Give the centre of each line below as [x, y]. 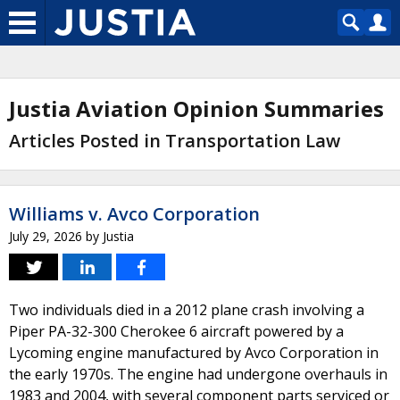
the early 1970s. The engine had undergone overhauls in [198, 374]
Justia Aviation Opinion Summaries [196, 108]
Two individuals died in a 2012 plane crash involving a [187, 310]
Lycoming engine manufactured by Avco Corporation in [194, 353]
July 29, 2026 [46, 236]
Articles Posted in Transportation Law [175, 141]
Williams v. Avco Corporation [134, 214]
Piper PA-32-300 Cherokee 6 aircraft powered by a [176, 331]
